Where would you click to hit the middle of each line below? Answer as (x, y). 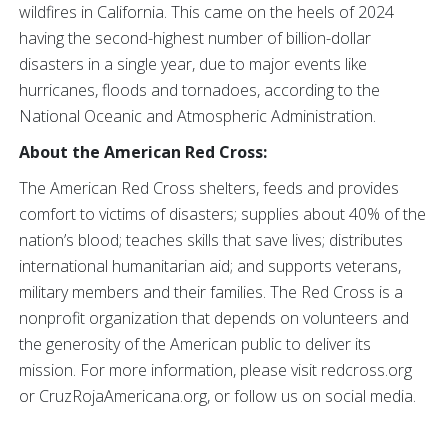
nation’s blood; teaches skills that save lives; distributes (211, 240)
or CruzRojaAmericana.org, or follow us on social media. (217, 396)
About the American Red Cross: (143, 152)
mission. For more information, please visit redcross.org (215, 370)
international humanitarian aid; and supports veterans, (210, 266)
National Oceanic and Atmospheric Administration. (197, 116)
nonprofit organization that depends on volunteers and (214, 318)
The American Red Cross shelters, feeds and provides (209, 188)
